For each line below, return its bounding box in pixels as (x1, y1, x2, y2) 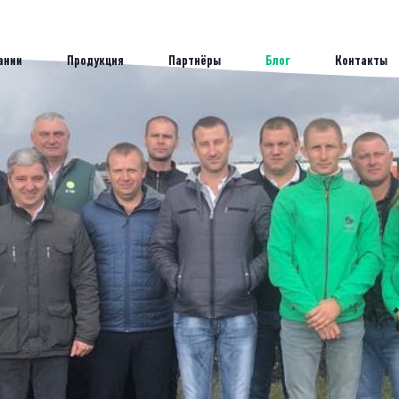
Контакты (335, 51, 387, 69)
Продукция (67, 51, 124, 69)
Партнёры (168, 51, 221, 69)
